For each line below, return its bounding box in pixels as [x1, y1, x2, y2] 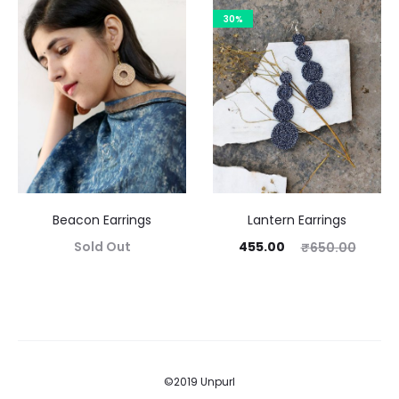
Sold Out [73, 237, 131, 256]
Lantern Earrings [248, 210, 346, 229]
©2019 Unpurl [164, 373, 235, 389]
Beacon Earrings [53, 210, 151, 229]
